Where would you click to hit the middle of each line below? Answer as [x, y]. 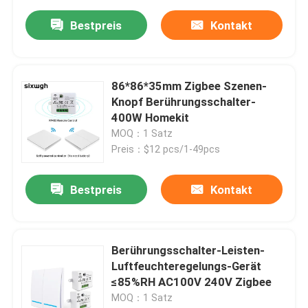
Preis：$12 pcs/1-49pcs [166, 150]
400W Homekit [151, 118]
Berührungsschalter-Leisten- [188, 251]
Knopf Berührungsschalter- [184, 102]
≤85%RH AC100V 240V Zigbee [192, 282]
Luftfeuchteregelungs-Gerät [187, 266]
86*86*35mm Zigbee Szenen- [189, 86]
